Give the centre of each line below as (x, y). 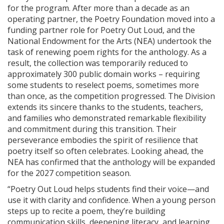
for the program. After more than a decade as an (98, 8)
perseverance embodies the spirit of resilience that (103, 140)
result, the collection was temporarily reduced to (98, 63)
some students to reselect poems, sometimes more (103, 85)
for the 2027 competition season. (69, 173)
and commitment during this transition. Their (92, 129)
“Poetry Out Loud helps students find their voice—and (108, 189)
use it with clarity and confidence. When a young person (111, 200)
